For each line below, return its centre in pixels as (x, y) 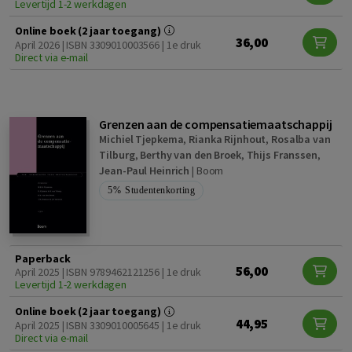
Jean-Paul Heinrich (145, 170)
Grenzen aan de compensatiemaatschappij (216, 124)
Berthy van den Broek (191, 154)
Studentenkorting (160, 190)
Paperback (43, 259)
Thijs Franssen (282, 154)
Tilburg (117, 154)
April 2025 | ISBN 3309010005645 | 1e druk (108, 326)
